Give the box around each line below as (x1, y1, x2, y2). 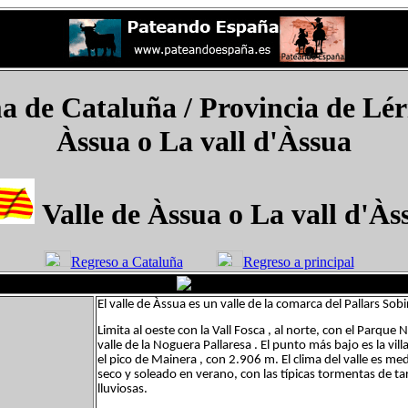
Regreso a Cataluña (70, 254, 183, 270)
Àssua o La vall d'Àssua (56, 125, 352, 158)
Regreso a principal (242, 254, 354, 270)
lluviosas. (97, 382, 148, 397)
